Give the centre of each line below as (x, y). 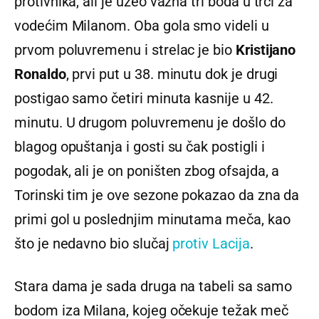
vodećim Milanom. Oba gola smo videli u (142, 26)
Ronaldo (40, 74)
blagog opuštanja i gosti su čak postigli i (140, 147)
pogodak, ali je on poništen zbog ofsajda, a (147, 171)
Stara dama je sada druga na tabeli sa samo (153, 286)
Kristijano (266, 50)
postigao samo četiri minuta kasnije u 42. (144, 98)
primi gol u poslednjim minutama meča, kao (152, 219)
